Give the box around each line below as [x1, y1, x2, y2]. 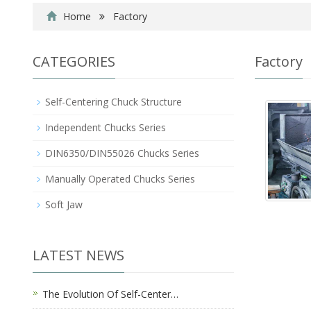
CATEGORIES [33, 52, 115, 71]
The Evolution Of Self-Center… [42, 287, 178, 301]
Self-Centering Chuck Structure [45, 95, 182, 108]
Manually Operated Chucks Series [45, 172, 195, 185]
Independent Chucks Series [45, 121, 166, 134]
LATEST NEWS [33, 246, 124, 264]
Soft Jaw [45, 198, 83, 211]
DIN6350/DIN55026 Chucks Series [45, 146, 199, 160]
